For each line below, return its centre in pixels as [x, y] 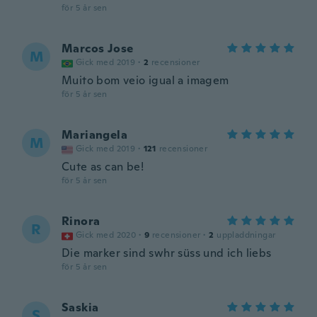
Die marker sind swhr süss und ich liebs [167, 253]
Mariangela [94, 135]
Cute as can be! [103, 167]
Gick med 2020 [106, 235]
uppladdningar [246, 235]
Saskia [80, 307]
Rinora [81, 221]
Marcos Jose [98, 48]
